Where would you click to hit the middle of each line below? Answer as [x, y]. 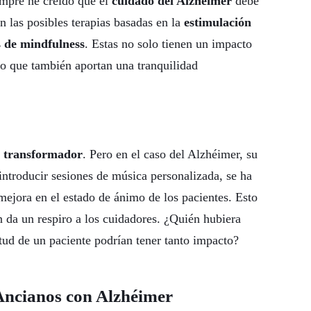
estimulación [218, 23]
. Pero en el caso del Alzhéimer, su [170, 154]
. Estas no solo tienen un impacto [168, 44]
